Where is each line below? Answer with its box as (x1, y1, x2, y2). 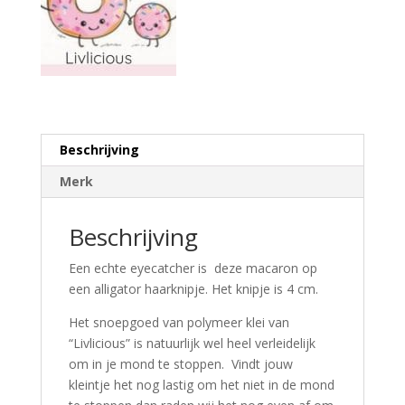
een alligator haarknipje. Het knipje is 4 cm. (68, 280, 318, 298)
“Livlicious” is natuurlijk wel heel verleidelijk (68, 334, 316, 353)
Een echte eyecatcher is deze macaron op (68, 259, 317, 278)
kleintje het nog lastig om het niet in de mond (68, 376, 334, 394)
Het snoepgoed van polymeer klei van (68, 314, 289, 332)
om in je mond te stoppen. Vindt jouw (68, 355, 293, 373)
